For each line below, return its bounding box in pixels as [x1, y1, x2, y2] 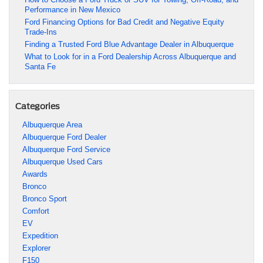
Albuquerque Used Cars [22, 157, 103, 166]
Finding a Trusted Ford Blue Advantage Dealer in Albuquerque [25, 39, 234, 49]
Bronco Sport [22, 194, 67, 203]
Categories [15, 101, 60, 111]
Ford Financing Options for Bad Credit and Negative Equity [25, 17, 224, 26]
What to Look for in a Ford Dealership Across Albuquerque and [25, 52, 236, 61]
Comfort [22, 206, 49, 215]
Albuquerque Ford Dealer [22, 132, 106, 141]
